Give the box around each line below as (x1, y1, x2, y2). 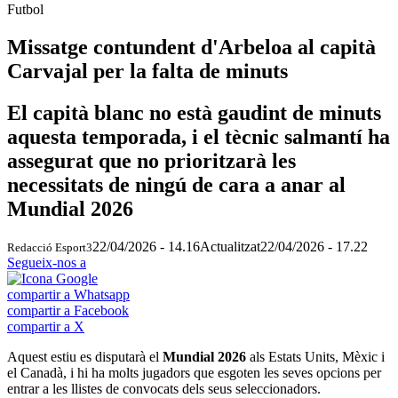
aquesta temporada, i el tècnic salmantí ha (7, 124, 390, 148)
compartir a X (7, 318, 84, 334)
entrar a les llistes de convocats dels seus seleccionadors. (7, 380, 324, 396)
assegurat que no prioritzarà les (7, 148, 296, 172)
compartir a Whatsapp (7, 286, 130, 302)
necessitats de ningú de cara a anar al (7, 172, 346, 196)
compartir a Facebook (7, 302, 129, 318)
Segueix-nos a (7, 254, 86, 270)
